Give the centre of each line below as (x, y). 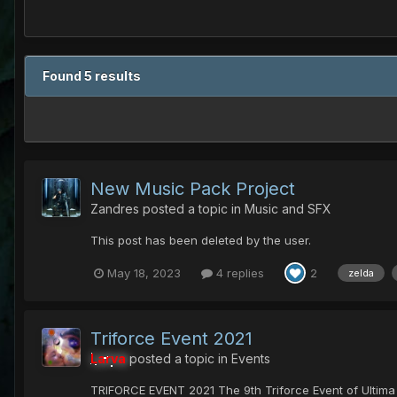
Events (251, 359)
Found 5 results (92, 76)
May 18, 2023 (144, 272)
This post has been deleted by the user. (201, 241)
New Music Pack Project (193, 189)
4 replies (238, 272)
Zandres (115, 209)
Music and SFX (288, 209)
